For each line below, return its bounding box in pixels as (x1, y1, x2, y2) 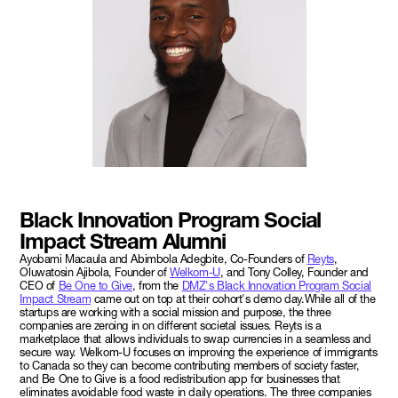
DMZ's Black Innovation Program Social (181, 278, 371, 292)
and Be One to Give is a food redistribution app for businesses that (20, 371, 340, 386)
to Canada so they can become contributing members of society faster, (20, 358, 360, 372)
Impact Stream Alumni (20, 227, 226, 254)
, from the (132, 278, 182, 292)
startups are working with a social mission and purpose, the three (20, 305, 331, 319)
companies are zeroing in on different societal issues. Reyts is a (20, 318, 322, 332)
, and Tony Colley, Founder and (219, 265, 369, 279)
